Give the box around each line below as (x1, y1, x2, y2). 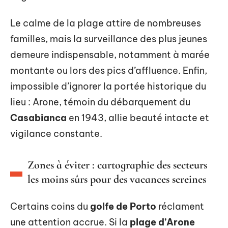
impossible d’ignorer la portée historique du (10, 80, 206, 92)
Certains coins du (10, 201, 90, 212)
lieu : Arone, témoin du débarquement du (10, 96, 190, 108)
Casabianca (10, 112, 67, 124)
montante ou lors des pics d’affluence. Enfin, (10, 65, 207, 76)
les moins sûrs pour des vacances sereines (27, 173, 206, 186)
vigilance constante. (10, 128, 102, 139)
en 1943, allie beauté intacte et (67, 112, 209, 124)
